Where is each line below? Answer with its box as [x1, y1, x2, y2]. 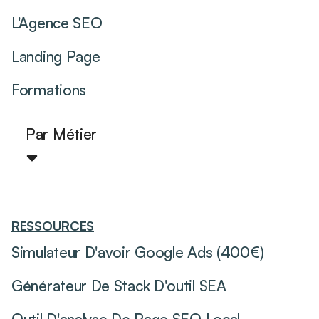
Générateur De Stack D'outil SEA [11, 276, 226, 296]
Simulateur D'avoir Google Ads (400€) [11, 243, 264, 262]
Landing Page [11, 47, 100, 66]
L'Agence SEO [11, 14, 103, 33]
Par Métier [26, 125, 97, 144]
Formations [11, 80, 86, 100]
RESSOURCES [11, 218, 94, 234]
